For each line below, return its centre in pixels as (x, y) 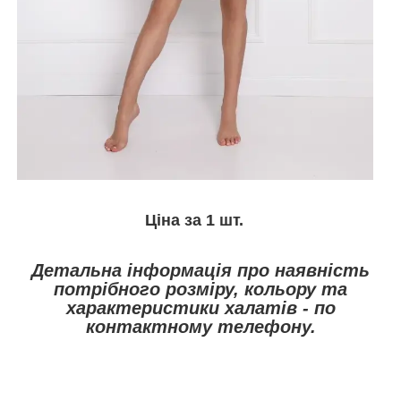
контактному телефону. (200, 327)
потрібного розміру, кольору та (200, 290)
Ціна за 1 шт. (194, 221)
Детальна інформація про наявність (200, 271)
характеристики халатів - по (200, 308)
